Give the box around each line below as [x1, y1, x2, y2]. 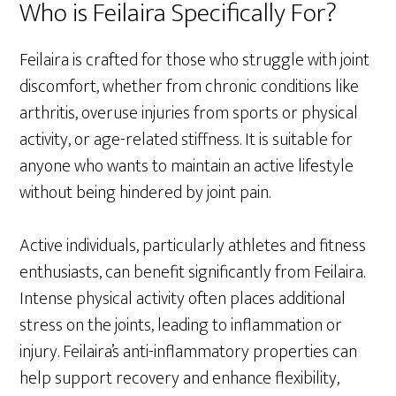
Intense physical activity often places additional [19, 283, 346, 314]
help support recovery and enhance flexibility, [19, 362, 340, 393]
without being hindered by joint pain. [19, 177, 271, 208]
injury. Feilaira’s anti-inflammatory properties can [19, 336, 358, 367]
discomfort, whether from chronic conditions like [19, 71, 360, 102]
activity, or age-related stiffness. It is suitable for [19, 124, 354, 155]
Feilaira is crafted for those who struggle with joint [19, 44, 370, 75]
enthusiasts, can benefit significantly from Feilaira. [19, 256, 366, 287]
